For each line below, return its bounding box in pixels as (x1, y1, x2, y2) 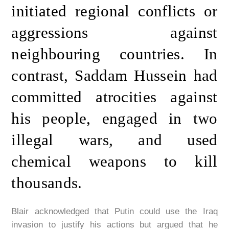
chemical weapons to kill (11, 153, 218, 171)
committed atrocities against (11, 88, 218, 106)
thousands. (11, 174, 86, 192)
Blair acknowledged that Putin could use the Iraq (11, 207, 218, 217)
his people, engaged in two (11, 110, 218, 128)
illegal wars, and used (11, 131, 218, 149)
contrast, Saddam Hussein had (11, 67, 218, 85)
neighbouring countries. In (11, 45, 218, 63)
